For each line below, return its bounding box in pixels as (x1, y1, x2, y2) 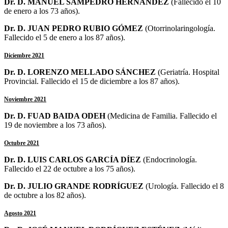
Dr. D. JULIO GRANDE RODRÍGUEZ (4, 181, 146, 190)
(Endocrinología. (143, 155, 197, 164)
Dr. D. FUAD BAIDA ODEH (4, 111, 107, 120)
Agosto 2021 (4, 209, 36, 217)
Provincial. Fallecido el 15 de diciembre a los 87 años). (4, 76, 180, 85)
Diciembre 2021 (4, 51, 44, 59)
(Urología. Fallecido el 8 (146, 181, 224, 190)
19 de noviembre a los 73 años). (4, 120, 106, 129)
